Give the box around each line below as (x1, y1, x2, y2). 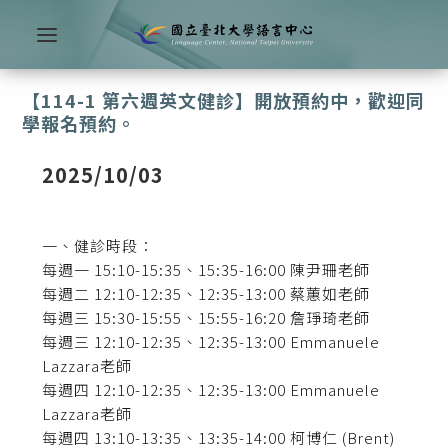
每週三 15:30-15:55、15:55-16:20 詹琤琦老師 (42, 307, 371, 329)
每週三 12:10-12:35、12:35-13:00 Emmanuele (42, 331, 381, 353)
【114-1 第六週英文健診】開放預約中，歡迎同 (22, 87, 426, 114)
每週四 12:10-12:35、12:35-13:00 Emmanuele (42, 379, 381, 401)
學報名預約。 (22, 110, 137, 137)
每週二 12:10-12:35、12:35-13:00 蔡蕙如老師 (42, 283, 371, 305)
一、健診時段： (42, 235, 155, 257)
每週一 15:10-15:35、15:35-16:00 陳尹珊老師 (42, 259, 371, 281)
